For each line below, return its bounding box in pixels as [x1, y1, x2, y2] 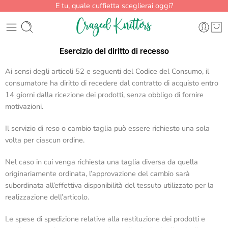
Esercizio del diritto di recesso [59, 46, 169, 56]
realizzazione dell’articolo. [5, 191, 89, 202]
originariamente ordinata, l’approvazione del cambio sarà [5, 168, 190, 179]
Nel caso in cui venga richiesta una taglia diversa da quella [5, 156, 198, 167]
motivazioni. [5, 101, 43, 111]
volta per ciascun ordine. [5, 134, 84, 145]
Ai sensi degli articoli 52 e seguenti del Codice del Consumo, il [5, 66, 209, 76]
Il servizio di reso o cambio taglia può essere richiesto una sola [5, 123, 210, 133]
